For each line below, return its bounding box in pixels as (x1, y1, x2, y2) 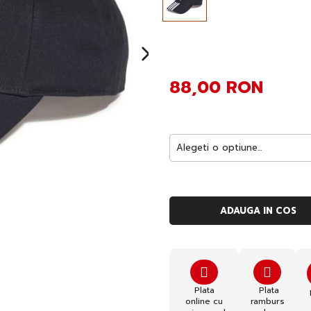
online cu (185, 294, 223, 308)
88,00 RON (169, 74, 263, 100)
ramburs (250, 294, 285, 308)
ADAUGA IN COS (220, 204, 297, 217)
